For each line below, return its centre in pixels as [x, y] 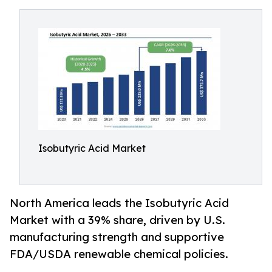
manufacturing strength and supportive [117, 237]
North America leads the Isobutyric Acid [119, 203]
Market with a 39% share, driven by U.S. [117, 220]
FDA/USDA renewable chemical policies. [119, 254]
